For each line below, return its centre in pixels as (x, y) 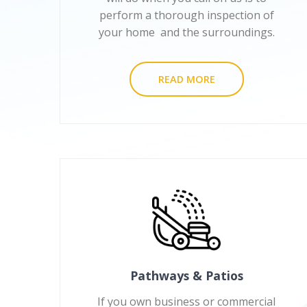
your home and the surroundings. (186, 33)
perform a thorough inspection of (186, 15)
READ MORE (186, 79)
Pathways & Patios (186, 276)
